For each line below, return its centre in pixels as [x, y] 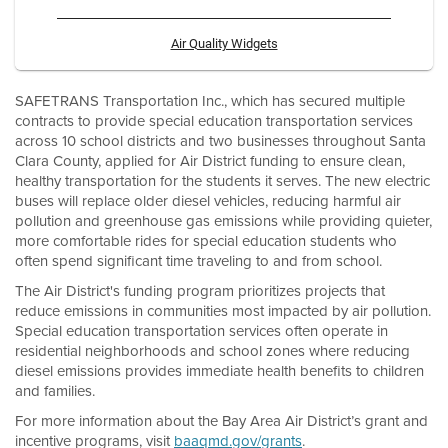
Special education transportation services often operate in [201, 330]
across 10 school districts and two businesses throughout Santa [220, 140]
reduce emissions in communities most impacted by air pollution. [223, 310]
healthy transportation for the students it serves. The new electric [222, 180]
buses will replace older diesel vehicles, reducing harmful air [208, 200]
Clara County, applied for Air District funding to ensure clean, [210, 160]
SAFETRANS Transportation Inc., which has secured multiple [210, 100]
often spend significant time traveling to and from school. [198, 260]
